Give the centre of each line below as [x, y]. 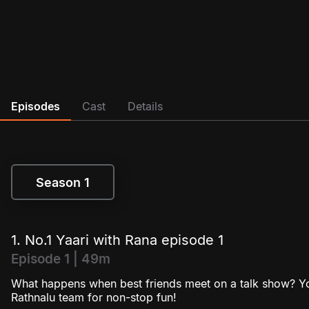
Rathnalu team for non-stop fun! [94, 298]
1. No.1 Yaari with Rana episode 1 [117, 240]
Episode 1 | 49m [61, 259]
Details [145, 106]
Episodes [36, 106]
